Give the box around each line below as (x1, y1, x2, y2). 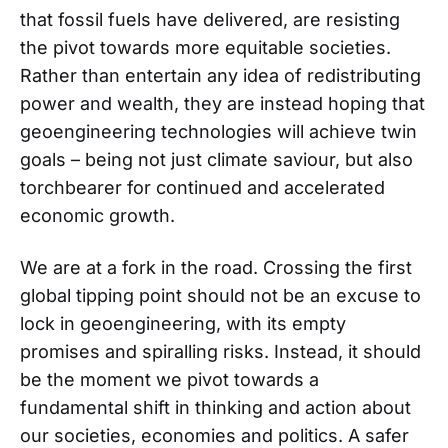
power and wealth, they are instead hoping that (20, 92, 425, 114)
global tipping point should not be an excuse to (20, 284, 421, 306)
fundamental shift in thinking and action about (20, 396, 411, 418)
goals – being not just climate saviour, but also (20, 148, 413, 170)
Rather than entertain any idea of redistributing (20, 64, 421, 86)
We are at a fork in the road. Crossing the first (20, 256, 412, 278)
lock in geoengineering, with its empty (20, 312, 346, 334)
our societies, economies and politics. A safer (20, 424, 409, 446)
